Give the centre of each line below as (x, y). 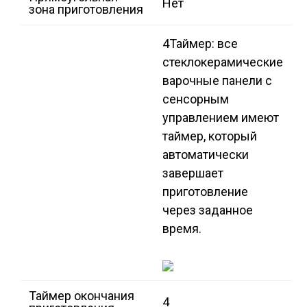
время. (182, 229)
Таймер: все (204, 44)
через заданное (208, 210)
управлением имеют (221, 118)
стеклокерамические (223, 62)
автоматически (206, 155)
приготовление (205, 192)
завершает (193, 173)
